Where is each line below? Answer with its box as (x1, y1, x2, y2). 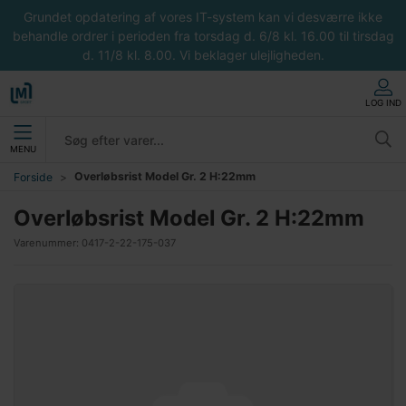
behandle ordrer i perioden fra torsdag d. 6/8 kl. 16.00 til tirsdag (12, 27, 394, 43)
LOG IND (365, 97, 401, 108)
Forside (14, 169, 53, 184)
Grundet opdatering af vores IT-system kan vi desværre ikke (24, 8, 382, 24)
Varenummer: (14, 237, 82, 249)
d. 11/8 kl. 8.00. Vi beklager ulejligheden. (82, 46, 324, 63)
